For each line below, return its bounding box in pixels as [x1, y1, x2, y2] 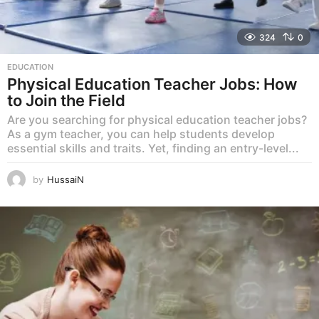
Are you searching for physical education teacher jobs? [7, 112, 307, 127]
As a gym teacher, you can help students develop [7, 126, 275, 141]
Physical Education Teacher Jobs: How [7, 74, 297, 93]
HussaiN [47, 173, 84, 185]
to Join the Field [7, 90, 125, 110]
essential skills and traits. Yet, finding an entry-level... [7, 140, 299, 155]
